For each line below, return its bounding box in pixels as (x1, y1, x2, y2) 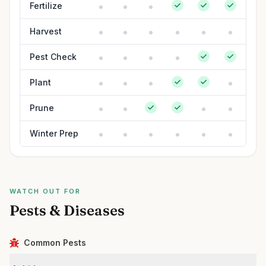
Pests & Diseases (9, 202, 125, 219)
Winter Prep (30, 128, 78, 138)
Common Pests (24, 237, 86, 248)
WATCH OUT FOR (9, 187, 81, 195)
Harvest (30, 26, 62, 36)
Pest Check (30, 52, 77, 62)
